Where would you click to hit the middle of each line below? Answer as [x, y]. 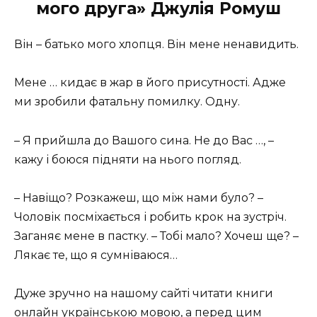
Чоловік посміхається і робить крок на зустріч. [150, 217]
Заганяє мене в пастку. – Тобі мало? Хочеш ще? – [156, 236]
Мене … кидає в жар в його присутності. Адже [150, 83]
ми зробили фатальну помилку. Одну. [127, 102]
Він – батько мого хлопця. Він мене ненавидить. [156, 45]
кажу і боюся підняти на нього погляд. [128, 159]
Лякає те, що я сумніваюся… [96, 255]
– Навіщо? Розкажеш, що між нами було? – [139, 197]
